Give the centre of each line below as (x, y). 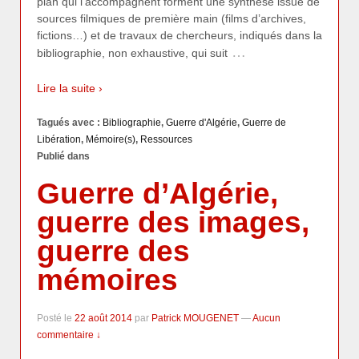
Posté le (56, 318)
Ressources (166, 139)
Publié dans (63, 156)
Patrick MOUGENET (195, 318)
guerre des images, (173, 223)
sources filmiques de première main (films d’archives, (171, 19)
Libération (59, 139)
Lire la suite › (70, 88)
